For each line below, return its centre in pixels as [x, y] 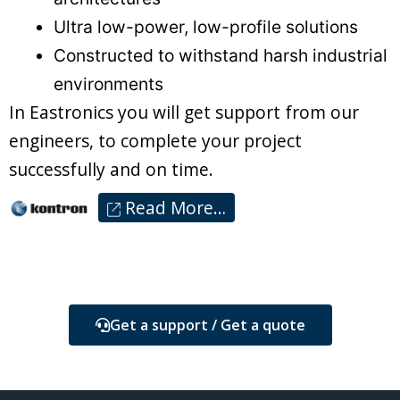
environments [108, 83]
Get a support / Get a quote [207, 325]
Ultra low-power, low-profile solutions [206, 26]
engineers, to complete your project [155, 140]
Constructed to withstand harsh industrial [221, 55]
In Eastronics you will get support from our [184, 112]
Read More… [174, 208]
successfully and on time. [111, 169]
